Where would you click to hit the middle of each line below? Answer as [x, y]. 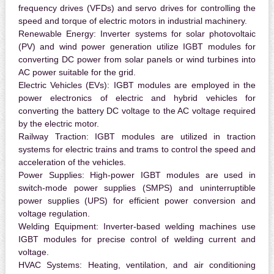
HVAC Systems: [50, 265]
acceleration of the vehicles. [72, 162]
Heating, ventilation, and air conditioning [169, 265]
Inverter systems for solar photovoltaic [176, 34]
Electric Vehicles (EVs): [64, 85]
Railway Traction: [53, 137]
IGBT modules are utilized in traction [172, 137]
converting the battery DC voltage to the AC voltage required [137, 111]
